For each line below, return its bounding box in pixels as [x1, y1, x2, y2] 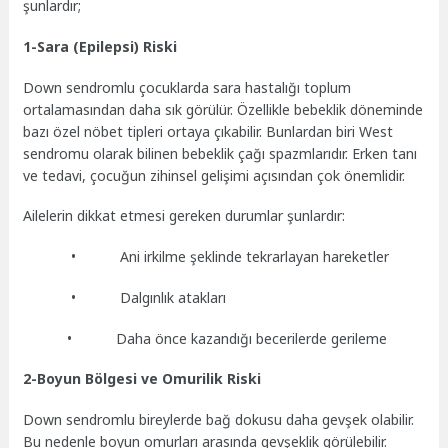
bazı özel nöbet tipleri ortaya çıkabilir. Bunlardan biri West [23, 121, 394, 141]
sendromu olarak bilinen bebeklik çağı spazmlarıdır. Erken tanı [23, 143, 418, 163]
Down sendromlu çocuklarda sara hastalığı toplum [23, 77, 352, 97]
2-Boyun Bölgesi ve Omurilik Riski [23, 369, 262, 389]
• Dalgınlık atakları [23, 287, 227, 307]
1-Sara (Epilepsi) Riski [23, 36, 178, 56]
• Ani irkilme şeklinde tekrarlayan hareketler [23, 247, 390, 267]
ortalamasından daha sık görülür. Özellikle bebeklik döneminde [23, 99, 424, 119]
